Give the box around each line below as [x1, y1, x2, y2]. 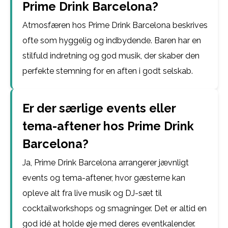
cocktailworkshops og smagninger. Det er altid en [22, 204, 207, 213]
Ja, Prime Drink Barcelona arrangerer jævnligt [22, 158, 189, 167]
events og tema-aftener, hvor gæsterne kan [22, 173, 185, 183]
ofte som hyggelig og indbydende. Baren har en [22, 36, 201, 45]
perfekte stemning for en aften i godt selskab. [22, 66, 193, 76]
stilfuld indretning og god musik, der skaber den [22, 51, 199, 61]
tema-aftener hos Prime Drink [22, 119, 194, 133]
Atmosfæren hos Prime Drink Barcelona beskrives [22, 20, 208, 30]
